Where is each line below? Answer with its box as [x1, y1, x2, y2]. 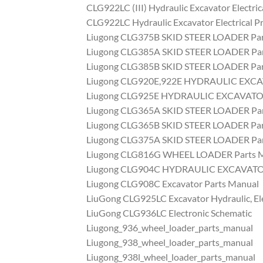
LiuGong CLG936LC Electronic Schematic [86, 207, 252, 219]
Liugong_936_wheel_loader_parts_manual [86, 222, 253, 234]
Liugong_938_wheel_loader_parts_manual [86, 237, 253, 248]
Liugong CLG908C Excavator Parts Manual [86, 178, 259, 190]
